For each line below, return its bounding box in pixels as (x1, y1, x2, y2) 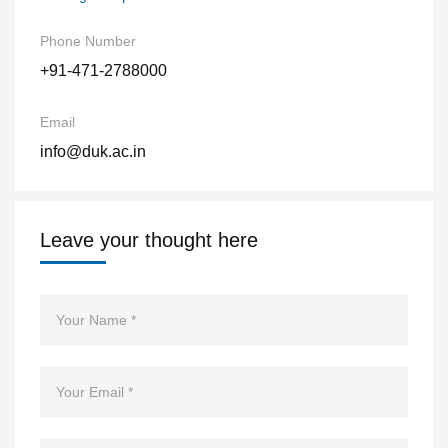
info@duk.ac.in (40, 142, 146, 160)
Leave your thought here (40, 228, 258, 251)
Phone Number (40, 32, 136, 49)
